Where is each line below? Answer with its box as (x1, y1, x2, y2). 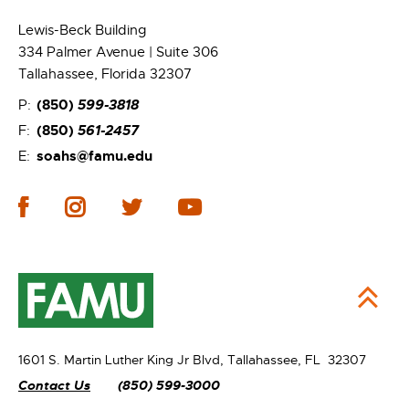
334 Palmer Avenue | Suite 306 (18, 44, 218, 60)
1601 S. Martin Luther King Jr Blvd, (18, 351, 227, 368)
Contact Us (18, 376, 90, 393)
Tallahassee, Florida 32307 (18, 66, 192, 82)
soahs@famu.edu (37, 147, 152, 165)
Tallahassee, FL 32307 (227, 351, 366, 368)
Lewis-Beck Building (18, 22, 147, 38)
